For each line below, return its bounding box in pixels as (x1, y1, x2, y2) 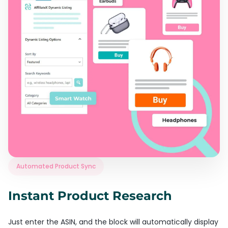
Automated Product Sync (16, 161, 96, 170)
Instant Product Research (8, 188, 172, 203)
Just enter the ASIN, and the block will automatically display (8, 216, 218, 227)
